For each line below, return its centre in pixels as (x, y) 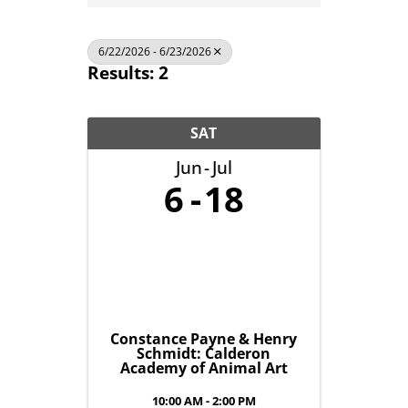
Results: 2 (127, 72)
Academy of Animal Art (204, 367)
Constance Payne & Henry (204, 338)
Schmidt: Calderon (204, 353)
